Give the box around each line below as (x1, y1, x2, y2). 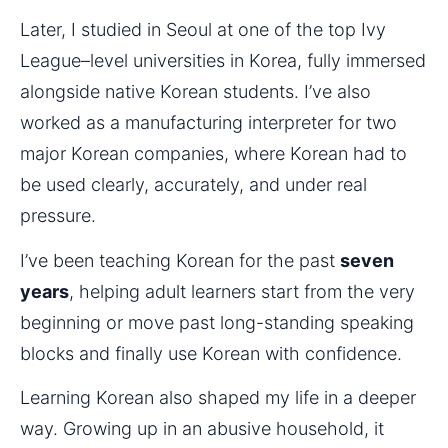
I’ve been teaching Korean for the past (20, 249, 340, 271)
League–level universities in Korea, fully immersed (20, 50, 426, 72)
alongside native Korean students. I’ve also (20, 81, 371, 103)
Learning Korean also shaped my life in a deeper (20, 387, 416, 409)
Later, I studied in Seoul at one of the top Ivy (20, 19, 386, 41)
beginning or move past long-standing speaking (20, 311, 414, 333)
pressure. (20, 205, 96, 227)
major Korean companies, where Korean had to (20, 143, 407, 165)
